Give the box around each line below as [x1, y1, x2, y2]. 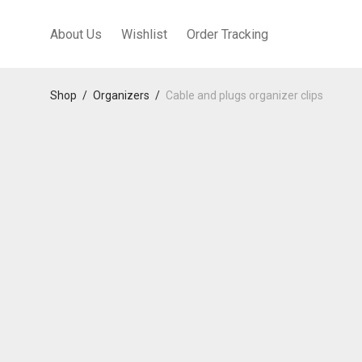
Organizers [93, 89, 149, 102]
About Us [50, 27, 102, 43]
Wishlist [121, 27, 167, 43]
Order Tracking [187, 27, 268, 43]
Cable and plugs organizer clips [166, 89, 323, 102]
